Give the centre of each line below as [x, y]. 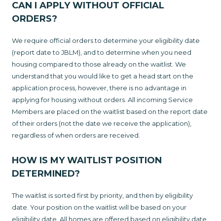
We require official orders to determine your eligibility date [106, 41]
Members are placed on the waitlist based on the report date [110, 112]
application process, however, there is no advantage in [99, 88]
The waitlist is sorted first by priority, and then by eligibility [102, 196]
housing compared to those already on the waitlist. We [99, 64]
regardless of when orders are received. [77, 135]
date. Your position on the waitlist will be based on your [99, 207]
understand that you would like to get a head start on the [103, 76]
